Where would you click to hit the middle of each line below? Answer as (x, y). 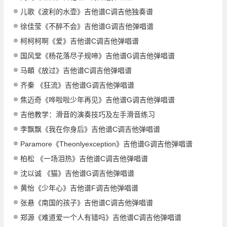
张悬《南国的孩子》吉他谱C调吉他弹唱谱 (86, 202)
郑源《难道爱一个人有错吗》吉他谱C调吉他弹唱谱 (101, 217)
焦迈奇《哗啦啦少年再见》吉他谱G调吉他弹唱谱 (97, 100)
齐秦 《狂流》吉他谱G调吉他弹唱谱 (77, 85)
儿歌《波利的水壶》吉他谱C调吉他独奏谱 (86, 11)
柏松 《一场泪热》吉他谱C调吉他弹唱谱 (84, 158)
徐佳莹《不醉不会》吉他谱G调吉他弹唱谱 (87, 26)
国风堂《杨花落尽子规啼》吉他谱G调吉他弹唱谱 (97, 55)
